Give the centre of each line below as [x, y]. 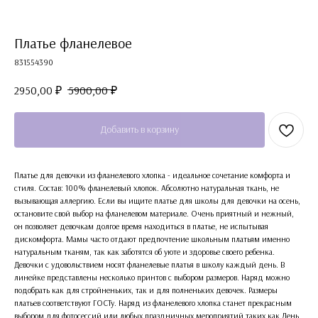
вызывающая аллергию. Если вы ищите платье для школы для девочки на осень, [157, 201]
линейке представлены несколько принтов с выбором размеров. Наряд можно [152, 277]
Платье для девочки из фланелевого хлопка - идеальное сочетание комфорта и [152, 175]
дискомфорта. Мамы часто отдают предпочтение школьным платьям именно [152, 239]
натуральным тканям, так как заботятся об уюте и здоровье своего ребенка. [144, 252]
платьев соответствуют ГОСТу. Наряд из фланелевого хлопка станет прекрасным [153, 303]
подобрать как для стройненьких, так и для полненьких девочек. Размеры [146, 290]
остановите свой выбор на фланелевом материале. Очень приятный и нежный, [154, 213]
